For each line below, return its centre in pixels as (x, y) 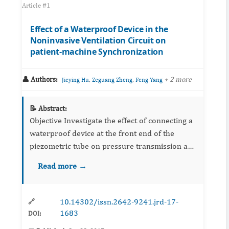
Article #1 (36, 6)
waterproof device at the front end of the (102, 133)
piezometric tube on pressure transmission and (113, 146)
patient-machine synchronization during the (107, 159)
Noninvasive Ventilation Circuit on (98, 41)
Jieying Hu (75, 80)
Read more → (62, 166)
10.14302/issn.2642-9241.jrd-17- (119, 202)
